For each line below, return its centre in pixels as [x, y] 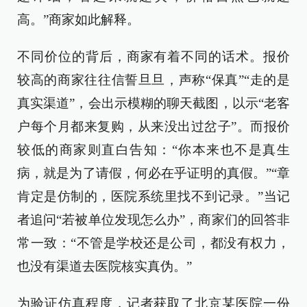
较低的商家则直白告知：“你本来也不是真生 [153, 150]
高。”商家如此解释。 [78, 20]
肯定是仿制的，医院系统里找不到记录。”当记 [153, 196]
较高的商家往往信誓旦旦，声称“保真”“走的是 [153, 80]
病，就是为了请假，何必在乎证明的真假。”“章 [153, 173]
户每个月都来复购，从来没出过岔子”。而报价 [153, 126]
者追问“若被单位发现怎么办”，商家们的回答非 [153, 220]
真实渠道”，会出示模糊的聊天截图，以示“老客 [153, 103]
